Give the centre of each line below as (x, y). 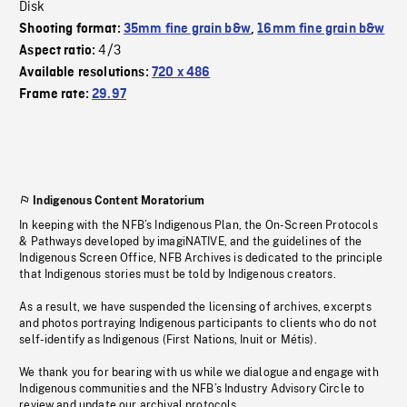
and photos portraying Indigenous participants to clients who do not (198, 324)
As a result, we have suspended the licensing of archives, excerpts (195, 308)
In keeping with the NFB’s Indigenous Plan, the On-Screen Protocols (199, 226)
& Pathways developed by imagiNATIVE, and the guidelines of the (191, 242)
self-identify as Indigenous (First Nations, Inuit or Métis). (168, 340)
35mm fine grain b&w (187, 30)
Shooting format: (71, 30)
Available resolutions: (85, 73)
